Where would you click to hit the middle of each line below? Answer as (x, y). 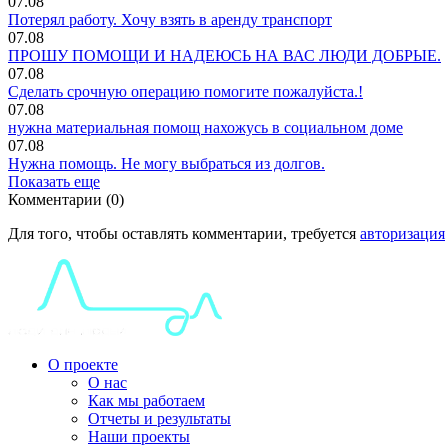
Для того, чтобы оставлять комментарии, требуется (184, 233)
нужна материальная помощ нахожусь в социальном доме (205, 127)
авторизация (402, 233)
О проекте (83, 364)
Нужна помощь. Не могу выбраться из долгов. (166, 163)
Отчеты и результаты (159, 418)
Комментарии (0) (66, 199)
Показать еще (54, 181)
